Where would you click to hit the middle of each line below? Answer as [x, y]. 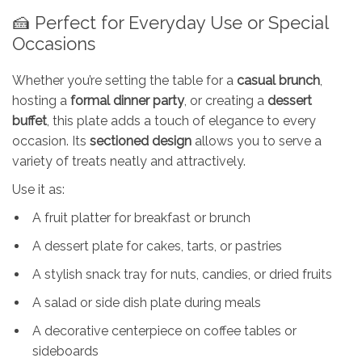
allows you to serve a [257, 141]
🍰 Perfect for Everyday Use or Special [170, 22]
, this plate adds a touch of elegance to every [181, 120]
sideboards [65, 351]
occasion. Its [51, 141]
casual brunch [278, 80]
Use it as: [38, 189]
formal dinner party [127, 100]
